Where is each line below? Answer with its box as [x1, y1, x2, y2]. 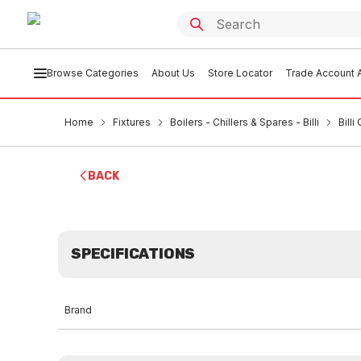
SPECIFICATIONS [71, 245, 196, 263]
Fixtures [113, 116, 151, 128]
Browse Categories [46, 67, 139, 79]
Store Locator [207, 67, 272, 79]
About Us [151, 67, 195, 79]
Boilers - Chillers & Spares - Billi [170, 116, 319, 128]
